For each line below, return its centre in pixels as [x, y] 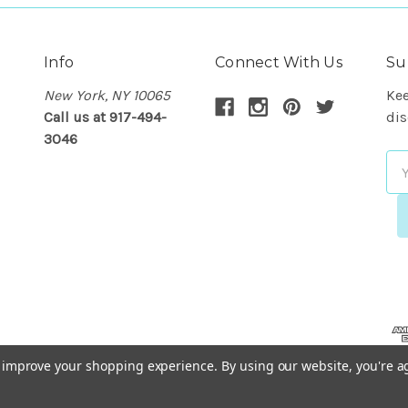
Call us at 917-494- [105, 117]
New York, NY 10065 [107, 95]
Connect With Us [279, 62]
